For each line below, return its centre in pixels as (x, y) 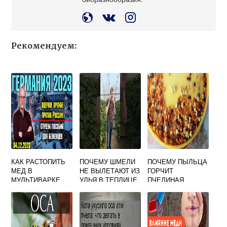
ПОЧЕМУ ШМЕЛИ (107, 162)
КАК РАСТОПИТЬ (39, 162)
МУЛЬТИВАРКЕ (36, 180)
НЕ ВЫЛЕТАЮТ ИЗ (109, 171)
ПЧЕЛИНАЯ (166, 180)
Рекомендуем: (44, 46)
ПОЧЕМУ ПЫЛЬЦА (178, 162)
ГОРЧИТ (161, 171)
